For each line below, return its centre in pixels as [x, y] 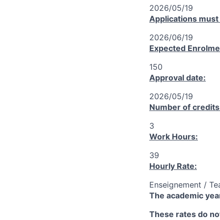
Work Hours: [174, 137]
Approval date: [178, 78]
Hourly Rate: [173, 166]
